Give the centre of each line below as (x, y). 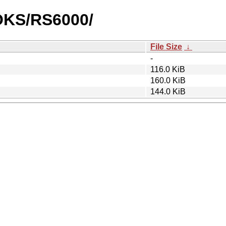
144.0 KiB (168, 91)
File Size (166, 46)
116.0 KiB (168, 69)
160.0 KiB (168, 80)
